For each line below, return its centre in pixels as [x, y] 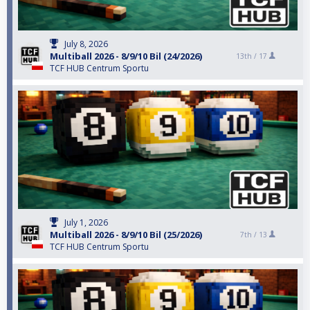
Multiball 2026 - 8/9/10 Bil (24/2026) [126, 56]
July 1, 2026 [86, 222]
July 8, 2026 [86, 44]
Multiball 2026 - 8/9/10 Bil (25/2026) [126, 234]
